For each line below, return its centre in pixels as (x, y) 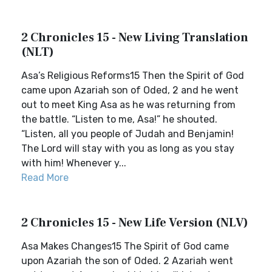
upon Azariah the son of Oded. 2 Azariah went (127, 261)
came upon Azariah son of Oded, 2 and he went (130, 90)
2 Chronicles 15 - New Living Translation (135, 38)
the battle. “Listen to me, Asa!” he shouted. (119, 119)
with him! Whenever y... (74, 163)
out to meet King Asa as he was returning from (128, 105)
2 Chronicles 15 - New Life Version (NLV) (135, 223)
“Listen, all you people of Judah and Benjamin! (127, 134)
